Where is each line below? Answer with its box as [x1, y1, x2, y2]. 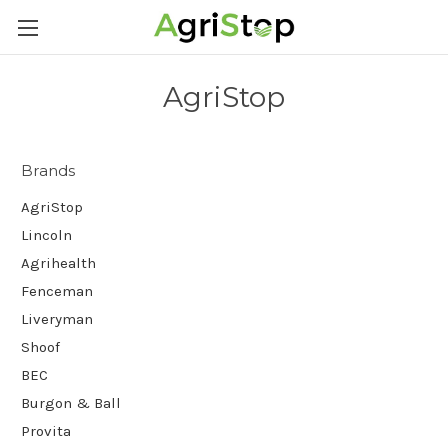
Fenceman [21, 281, 93, 300]
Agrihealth [21, 253, 96, 272]
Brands [21, 161, 76, 180]
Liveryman [21, 309, 93, 328]
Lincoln [21, 225, 72, 244]
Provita [21, 421, 71, 440]
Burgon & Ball [21, 393, 121, 412]
